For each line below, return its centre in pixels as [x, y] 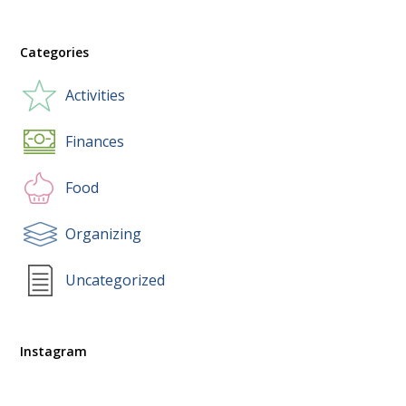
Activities [96, 96]
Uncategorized [116, 280]
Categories [55, 53]
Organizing [104, 234]
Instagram [54, 352]
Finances [95, 142]
